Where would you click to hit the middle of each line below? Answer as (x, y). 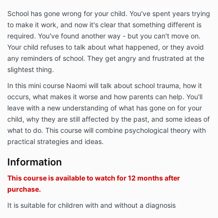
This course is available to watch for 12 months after (94, 178)
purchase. (24, 189)
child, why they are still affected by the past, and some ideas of (109, 119)
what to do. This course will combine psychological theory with (107, 130)
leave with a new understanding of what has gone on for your (105, 108)
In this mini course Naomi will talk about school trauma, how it (105, 86)
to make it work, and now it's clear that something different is (104, 25)
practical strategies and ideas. (55, 142)
